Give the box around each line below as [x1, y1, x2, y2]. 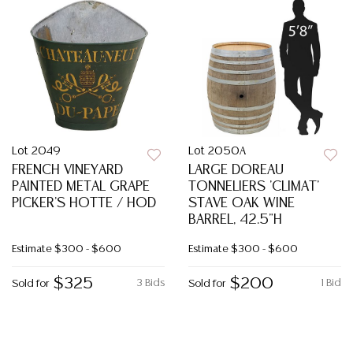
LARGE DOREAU [188, 163, 284, 177]
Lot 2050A [188, 146, 246, 157]
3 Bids [136, 278, 165, 288]
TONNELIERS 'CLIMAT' [188, 180, 319, 194]
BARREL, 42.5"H [188, 213, 282, 227]
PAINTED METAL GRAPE [12, 180, 150, 194]
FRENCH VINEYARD [12, 163, 123, 177]
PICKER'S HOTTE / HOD [12, 196, 156, 210]
